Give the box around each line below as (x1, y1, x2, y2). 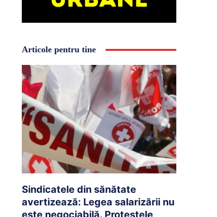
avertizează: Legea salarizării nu (21, 196, 174, 208)
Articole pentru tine (21, 45, 96, 55)
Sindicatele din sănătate (21, 183, 136, 195)
